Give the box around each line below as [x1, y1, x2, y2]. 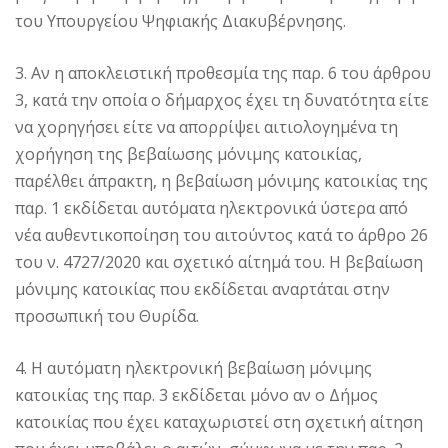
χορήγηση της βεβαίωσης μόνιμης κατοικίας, [15, 143, 362, 166]
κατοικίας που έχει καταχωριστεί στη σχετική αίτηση [15, 411, 423, 434]
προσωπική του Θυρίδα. [15, 305, 199, 328]
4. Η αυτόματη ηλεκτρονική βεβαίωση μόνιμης [15, 357, 372, 380]
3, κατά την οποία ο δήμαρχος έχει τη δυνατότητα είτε [15, 89, 429, 112]
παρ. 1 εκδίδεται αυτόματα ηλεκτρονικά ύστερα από [15, 197, 408, 220]
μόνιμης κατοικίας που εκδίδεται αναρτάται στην [15, 278, 390, 301]
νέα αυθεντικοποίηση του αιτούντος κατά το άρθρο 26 [15, 224, 428, 247]
